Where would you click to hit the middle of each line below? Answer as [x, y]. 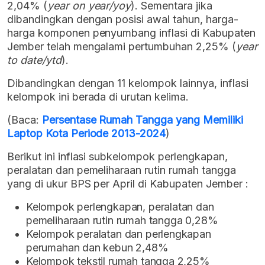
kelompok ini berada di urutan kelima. [98, 97]
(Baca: [25, 120]
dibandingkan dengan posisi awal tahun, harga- [123, 20]
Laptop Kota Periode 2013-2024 [87, 134]
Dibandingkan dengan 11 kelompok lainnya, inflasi [128, 83]
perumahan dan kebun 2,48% [97, 248]
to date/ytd [34, 60]
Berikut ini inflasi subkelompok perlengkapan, [117, 157]
